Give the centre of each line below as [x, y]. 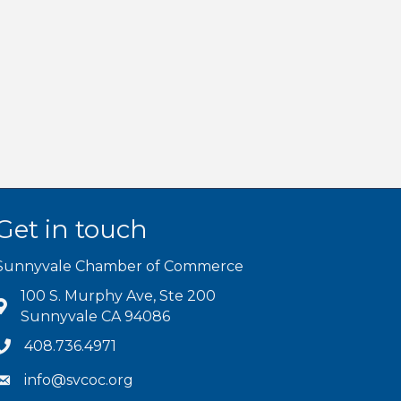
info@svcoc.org [79, 380]
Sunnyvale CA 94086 [96, 316]
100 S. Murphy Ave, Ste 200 [119, 296]
